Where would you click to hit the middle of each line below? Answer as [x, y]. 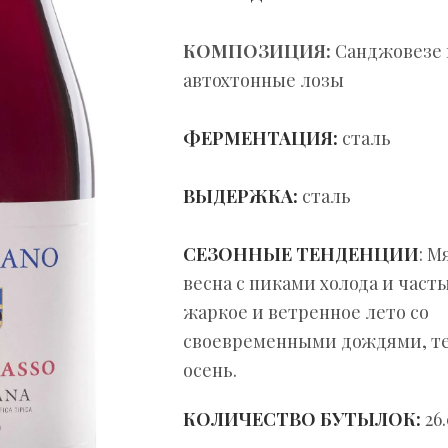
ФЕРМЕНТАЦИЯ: [262, 138]
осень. [210, 370]
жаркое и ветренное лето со [306, 312]
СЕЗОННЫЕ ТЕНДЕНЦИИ [301, 254]
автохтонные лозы [263, 80]
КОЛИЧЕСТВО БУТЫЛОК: [304, 419]
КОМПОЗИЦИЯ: [259, 51]
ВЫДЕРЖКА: [242, 196]
